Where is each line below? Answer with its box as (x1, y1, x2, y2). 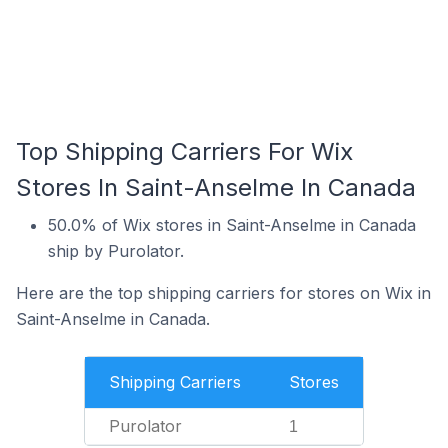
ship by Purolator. (48, 241, 184, 261)
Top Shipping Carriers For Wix (16, 137, 353, 166)
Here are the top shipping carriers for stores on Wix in (16, 283, 431, 303)
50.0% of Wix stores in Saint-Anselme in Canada (48, 215, 416, 235)
